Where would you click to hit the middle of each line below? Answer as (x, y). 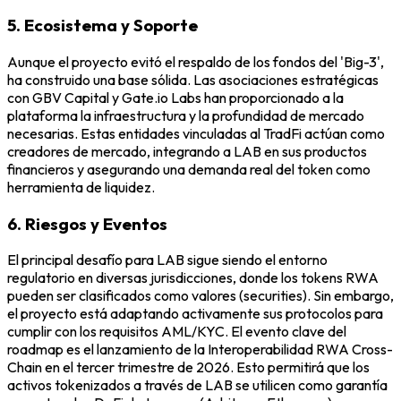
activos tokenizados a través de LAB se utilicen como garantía (197, 385)
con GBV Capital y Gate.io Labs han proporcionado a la (175, 97)
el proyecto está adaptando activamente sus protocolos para (195, 314)
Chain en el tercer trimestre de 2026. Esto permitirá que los (188, 367)
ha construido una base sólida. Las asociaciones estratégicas (193, 79)
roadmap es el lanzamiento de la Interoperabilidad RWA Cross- (200, 350)
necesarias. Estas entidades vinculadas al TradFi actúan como (196, 133)
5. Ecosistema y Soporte (102, 26)
